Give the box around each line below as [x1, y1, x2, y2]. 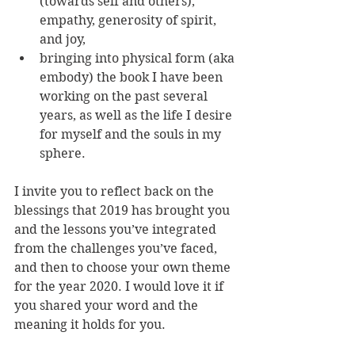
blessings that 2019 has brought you [14, 203, 233, 218]
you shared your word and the [14, 298, 201, 313]
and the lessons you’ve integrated [14, 222, 219, 237]
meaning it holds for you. [14, 317, 169, 332]
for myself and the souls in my [40, 127, 224, 142]
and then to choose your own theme [14, 260, 234, 275]
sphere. [40, 146, 89, 161]
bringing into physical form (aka [40, 51, 238, 66]
